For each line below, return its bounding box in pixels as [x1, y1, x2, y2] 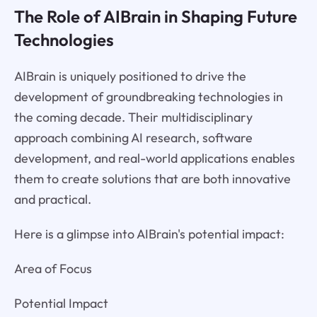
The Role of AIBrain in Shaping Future [13, 6, 297, 28]
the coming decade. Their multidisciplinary [13, 109, 253, 125]
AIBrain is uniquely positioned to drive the [13, 68, 246, 84]
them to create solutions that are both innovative [13, 171, 291, 187]
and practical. [13, 191, 91, 207]
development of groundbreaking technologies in [13, 88, 283, 105]
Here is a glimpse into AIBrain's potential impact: [13, 225, 284, 242]
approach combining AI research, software [13, 129, 253, 146]
